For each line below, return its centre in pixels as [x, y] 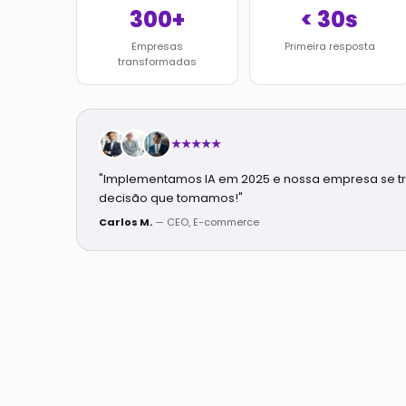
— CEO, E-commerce [206, 222]
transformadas [157, 62]
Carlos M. [126, 222]
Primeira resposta [329, 46]
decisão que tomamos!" [171, 198]
